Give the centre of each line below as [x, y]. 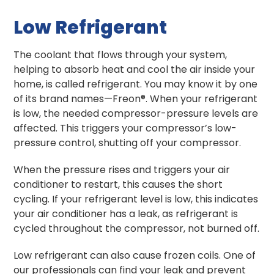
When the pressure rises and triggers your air [122, 169]
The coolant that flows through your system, [120, 54]
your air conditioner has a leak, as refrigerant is [126, 213]
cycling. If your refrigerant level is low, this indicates [136, 199]
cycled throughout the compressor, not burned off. [137, 228]
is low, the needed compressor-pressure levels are [136, 113]
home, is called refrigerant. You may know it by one [136, 84]
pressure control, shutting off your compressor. [128, 143]
